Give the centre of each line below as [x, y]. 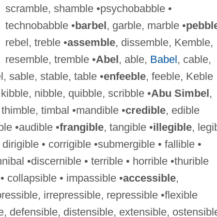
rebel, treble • [36, 42]
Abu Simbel [180, 93]
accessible [149, 178]
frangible [81, 127]
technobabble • [40, 25]
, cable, [194, 59]
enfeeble [124, 76]
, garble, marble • [146, 25]
